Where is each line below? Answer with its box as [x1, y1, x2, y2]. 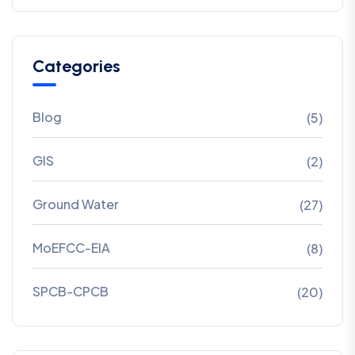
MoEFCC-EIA [32, 239, 110, 257]
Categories [32, 55, 120, 78]
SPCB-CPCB [32, 283, 109, 300]
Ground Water [32, 196, 119, 213]
